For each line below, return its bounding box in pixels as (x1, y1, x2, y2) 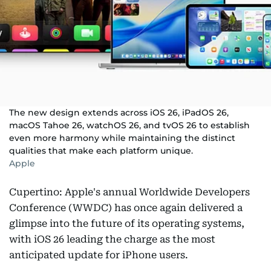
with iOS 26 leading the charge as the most (9, 233, 215, 245)
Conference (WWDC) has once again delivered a (9, 202, 243, 214)
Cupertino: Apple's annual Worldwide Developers (9, 186, 250, 198)
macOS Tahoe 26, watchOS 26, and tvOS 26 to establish (9, 120, 250, 131)
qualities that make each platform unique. (9, 145, 193, 156)
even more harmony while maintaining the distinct (9, 132, 235, 143)
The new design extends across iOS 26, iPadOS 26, (9, 107, 229, 118)
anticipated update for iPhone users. (9, 249, 188, 261)
